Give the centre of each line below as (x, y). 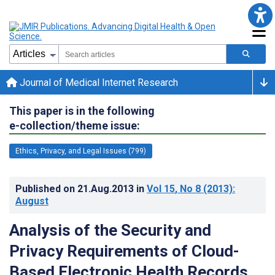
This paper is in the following (82, 110)
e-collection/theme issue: (75, 125)
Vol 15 (161, 188)
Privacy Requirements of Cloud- (124, 251)
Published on (46, 188)
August (32, 201)
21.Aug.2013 (107, 188)
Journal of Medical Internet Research (98, 82)
